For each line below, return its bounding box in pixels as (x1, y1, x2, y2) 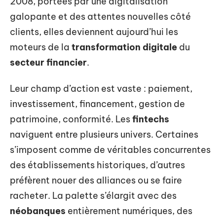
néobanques (10, 205, 66, 217)
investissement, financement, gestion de (10, 98, 185, 110)
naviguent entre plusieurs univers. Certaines (10, 129, 198, 140)
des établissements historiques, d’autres (10, 159, 185, 171)
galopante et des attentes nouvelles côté (10, 10, 191, 22)
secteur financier (10, 56, 87, 68)
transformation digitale (72, 41, 177, 53)
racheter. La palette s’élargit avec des (10, 190, 177, 201)
